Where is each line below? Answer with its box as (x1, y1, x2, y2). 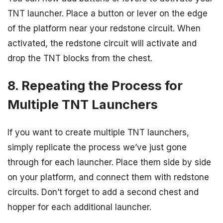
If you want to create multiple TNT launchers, (7, 127, 189, 137)
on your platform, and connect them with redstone (7, 172, 209, 182)
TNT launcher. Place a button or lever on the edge (7, 8, 208, 19)
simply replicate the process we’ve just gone (7, 142, 187, 152)
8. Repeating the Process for (7, 78, 183, 94)
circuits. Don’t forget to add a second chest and (7, 187, 199, 197)
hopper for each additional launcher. (7, 202, 151, 212)
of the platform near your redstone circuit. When (7, 23, 201, 34)
